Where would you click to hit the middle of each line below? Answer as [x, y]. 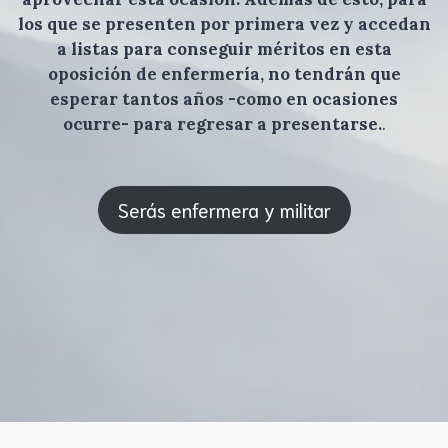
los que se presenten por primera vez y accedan [224, 23]
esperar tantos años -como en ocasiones [224, 98]
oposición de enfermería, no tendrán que [224, 73]
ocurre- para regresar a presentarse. [222, 123]
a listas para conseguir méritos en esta [224, 48]
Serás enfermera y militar [224, 209]
